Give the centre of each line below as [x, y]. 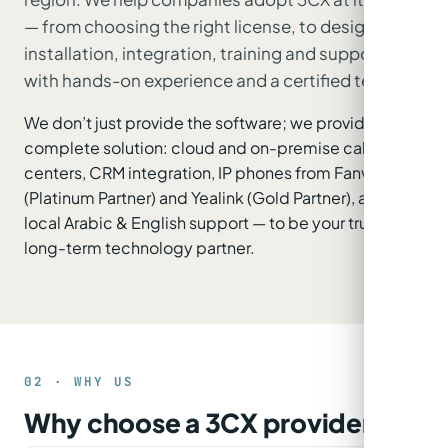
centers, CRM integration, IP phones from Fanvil [200, 173]
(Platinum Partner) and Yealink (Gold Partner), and [205, 198]
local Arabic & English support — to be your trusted [213, 223]
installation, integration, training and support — [213, 53]
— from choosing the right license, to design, [202, 26]
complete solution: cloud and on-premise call [197, 148]
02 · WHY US [79, 382]
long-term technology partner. [139, 248]
